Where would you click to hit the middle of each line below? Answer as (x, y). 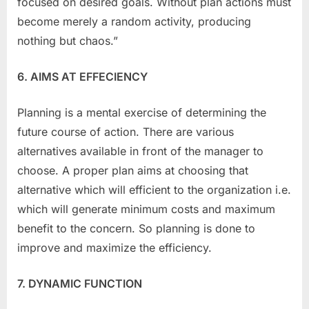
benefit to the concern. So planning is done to (136, 229)
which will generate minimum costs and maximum (146, 209)
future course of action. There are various (126, 132)
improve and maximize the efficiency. (114, 248)
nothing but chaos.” (68, 41)
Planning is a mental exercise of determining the (142, 113)
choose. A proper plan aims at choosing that (133, 171)
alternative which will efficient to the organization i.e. (154, 190)
